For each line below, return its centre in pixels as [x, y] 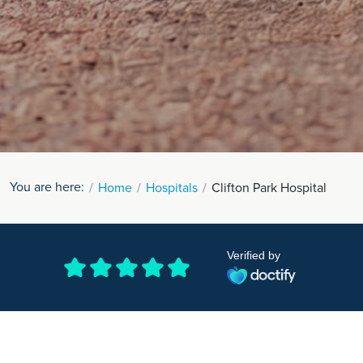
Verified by [253, 255]
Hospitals [172, 188]
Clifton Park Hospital [269, 188]
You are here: [47, 187]
